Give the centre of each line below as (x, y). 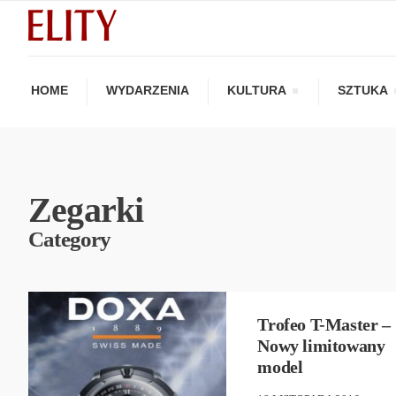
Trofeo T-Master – (324, 324)
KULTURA (257, 90)
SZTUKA (363, 90)
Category (70, 239)
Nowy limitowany (321, 345)
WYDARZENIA (148, 90)
